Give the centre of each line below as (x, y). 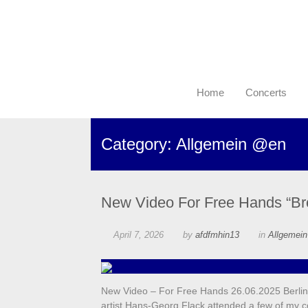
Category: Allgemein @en (194, 144)
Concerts (266, 93)
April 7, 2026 (139, 235)
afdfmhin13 (217, 235)
